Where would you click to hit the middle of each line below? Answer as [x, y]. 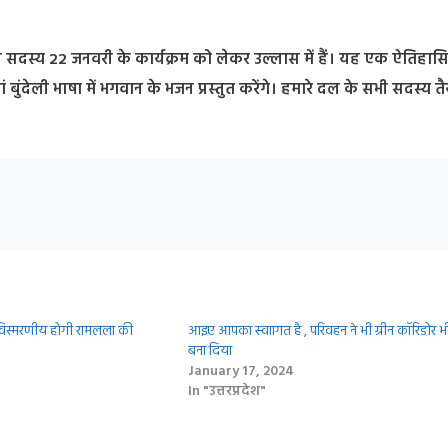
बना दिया [209, 351]
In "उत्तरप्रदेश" [226, 391]
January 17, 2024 [240, 371]
